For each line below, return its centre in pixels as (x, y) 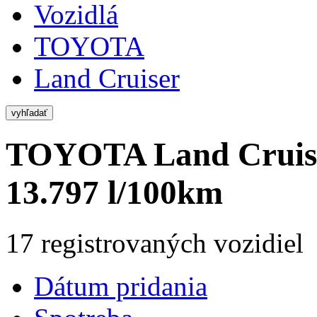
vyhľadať (29, 113)
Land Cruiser (107, 78)
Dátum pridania (121, 286)
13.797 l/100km (114, 193)
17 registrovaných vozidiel (155, 243)
